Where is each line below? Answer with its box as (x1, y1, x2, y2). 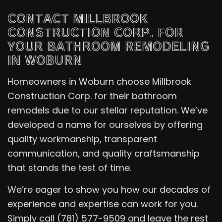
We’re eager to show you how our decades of (7, 183, 211, 196)
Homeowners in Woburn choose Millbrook (7, 75, 191, 88)
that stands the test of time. (7, 161, 134, 174)
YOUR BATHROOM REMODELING (7, 37, 209, 55)
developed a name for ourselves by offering (7, 118, 203, 131)
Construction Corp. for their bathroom (7, 89, 177, 102)
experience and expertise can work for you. (7, 197, 198, 210)
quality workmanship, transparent (7, 132, 157, 145)
